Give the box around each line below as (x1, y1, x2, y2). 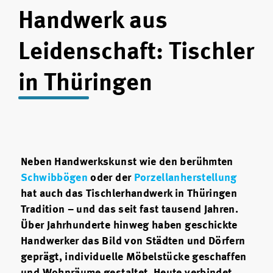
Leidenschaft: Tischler (18, 40, 254, 65)
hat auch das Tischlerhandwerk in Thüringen (21, 188, 238, 200)
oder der (88, 172, 134, 184)
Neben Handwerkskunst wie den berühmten (21, 157, 233, 168)
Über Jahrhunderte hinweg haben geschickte (21, 220, 238, 232)
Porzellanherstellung (133, 172, 237, 184)
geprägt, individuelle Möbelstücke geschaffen (21, 252, 247, 263)
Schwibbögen (21, 172, 88, 184)
